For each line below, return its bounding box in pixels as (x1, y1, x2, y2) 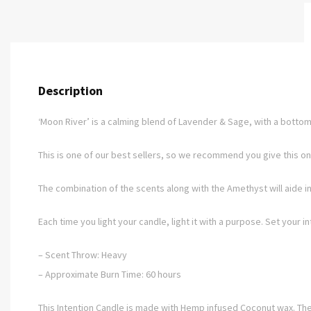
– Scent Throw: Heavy (38, 249, 127, 261)
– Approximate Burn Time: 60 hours (38, 268, 181, 280)
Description (38, 83, 103, 99)
